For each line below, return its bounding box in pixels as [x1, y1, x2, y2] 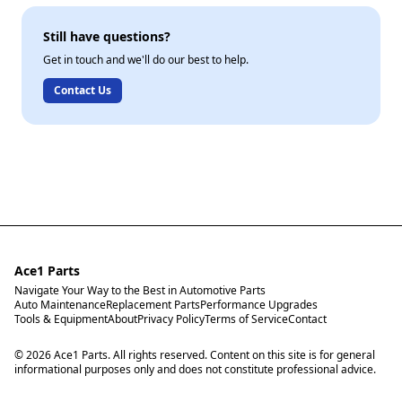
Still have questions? [43, 28, 170, 45]
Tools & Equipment [14, 311, 108, 327]
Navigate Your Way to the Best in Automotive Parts [14, 283, 266, 298]
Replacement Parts [106, 297, 200, 312]
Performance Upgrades [200, 297, 318, 312]
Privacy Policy [137, 311, 205, 327]
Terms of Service [205, 311, 288, 327]
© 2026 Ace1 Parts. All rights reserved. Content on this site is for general [14, 347, 375, 363]
